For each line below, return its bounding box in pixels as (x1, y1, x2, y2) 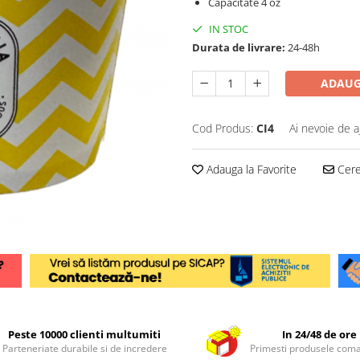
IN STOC (207, 21, 248, 36)
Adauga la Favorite (203, 161, 297, 177)
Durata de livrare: (192, 39, 285, 55)
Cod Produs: (192, 120, 253, 136)
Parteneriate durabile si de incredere (2, 342, 167, 356)
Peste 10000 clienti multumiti (8, 327, 162, 342)
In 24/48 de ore (282, 327, 358, 342)
